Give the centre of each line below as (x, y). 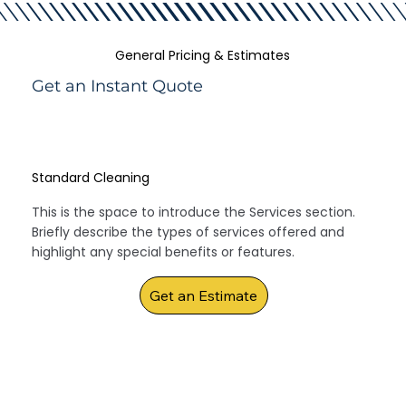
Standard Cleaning (91, 178)
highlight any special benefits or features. (164, 252)
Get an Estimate (204, 296)
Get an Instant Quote (118, 86)
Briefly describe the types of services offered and (188, 232)
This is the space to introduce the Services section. (194, 213)
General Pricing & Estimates (203, 55)
